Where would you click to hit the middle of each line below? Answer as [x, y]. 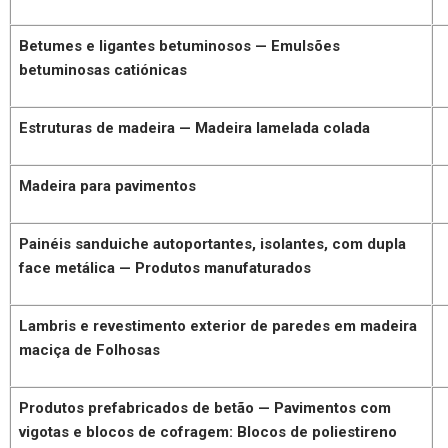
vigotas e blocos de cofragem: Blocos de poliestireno [208, 431]
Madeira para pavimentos [108, 185]
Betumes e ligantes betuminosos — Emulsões [180, 45]
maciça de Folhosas [90, 349]
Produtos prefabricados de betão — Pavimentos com [205, 407]
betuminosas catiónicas [103, 69]
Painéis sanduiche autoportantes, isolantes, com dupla [213, 243]
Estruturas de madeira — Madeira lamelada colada [195, 127]
